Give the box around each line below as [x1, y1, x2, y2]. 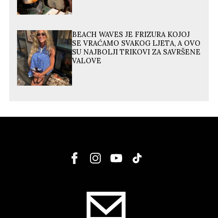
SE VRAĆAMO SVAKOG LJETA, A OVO [72, 39, 201, 48]
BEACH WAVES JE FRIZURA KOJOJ [72, 30, 190, 39]
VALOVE [72, 56, 102, 66]
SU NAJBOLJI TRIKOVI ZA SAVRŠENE [72, 48, 201, 57]
